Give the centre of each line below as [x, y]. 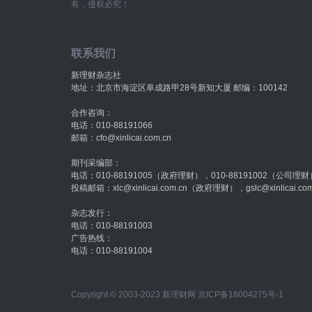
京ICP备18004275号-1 [241, 295]
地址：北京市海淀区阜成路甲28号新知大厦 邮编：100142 [179, 88]
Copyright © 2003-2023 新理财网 [134, 295]
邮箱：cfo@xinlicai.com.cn [121, 138]
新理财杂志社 [96, 75]
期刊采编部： [96, 163]
